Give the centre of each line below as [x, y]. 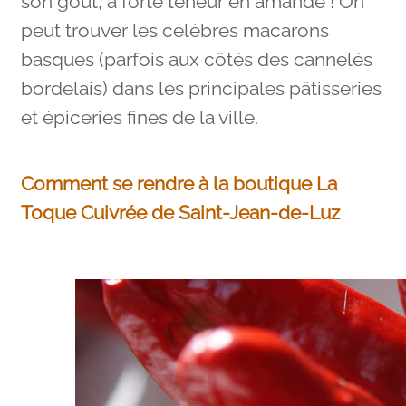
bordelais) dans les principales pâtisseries [201, 89]
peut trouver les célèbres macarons [174, 31]
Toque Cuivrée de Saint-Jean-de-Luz [180, 213]
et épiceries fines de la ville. [139, 118]
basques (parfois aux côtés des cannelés [196, 60]
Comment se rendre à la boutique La [179, 184]
